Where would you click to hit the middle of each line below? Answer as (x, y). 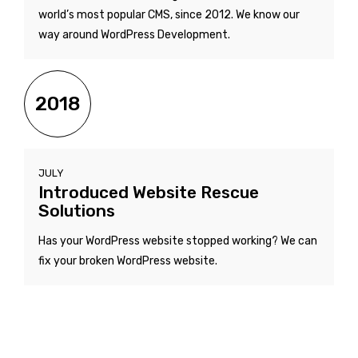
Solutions (77, 210)
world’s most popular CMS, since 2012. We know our (169, 14)
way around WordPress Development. (134, 34)
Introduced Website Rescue (149, 192)
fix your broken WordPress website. (128, 261)
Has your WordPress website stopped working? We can (178, 241)
